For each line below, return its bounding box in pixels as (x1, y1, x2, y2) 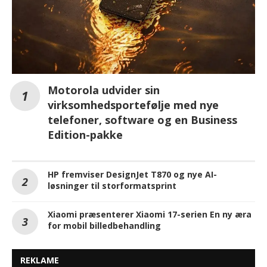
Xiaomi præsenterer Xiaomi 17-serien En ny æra (48, 209, 252, 221)
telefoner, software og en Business (48, 113, 237, 128)
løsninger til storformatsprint (48, 180, 176, 192)
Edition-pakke (48, 128, 123, 142)
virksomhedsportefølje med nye (48, 98, 219, 113)
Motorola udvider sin (48, 83, 160, 98)
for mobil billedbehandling (48, 220, 161, 232)
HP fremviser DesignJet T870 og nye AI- (48, 169, 217, 181)
